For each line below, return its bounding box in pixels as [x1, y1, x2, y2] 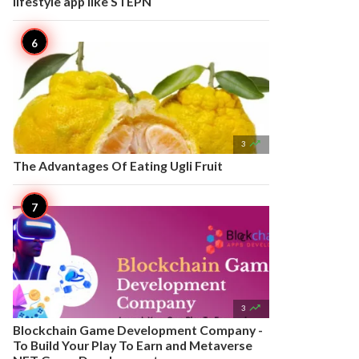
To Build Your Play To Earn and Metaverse [13, 337, 252, 353]
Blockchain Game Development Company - [13, 322, 263, 337]
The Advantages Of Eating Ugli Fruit [13, 158, 223, 173]
